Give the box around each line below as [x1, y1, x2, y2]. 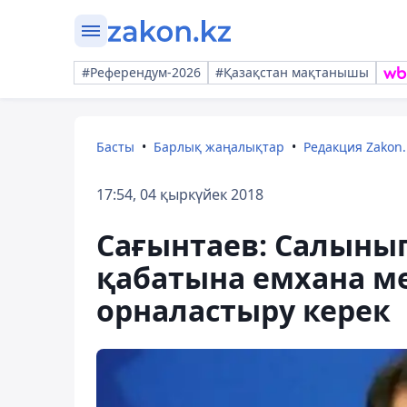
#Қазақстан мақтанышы [215, 64, 369, 81]
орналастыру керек [96, 291, 391, 330]
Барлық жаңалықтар [154, 138, 284, 155]
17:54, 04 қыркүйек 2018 [96, 184, 263, 204]
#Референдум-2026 [82, 64, 201, 81]
